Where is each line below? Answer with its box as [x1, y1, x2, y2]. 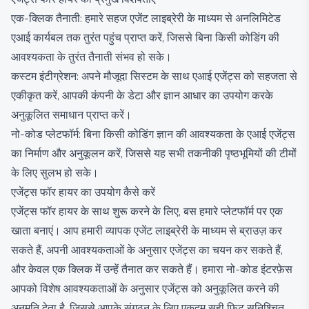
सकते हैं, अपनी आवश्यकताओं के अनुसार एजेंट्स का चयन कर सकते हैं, [11, 243, 283, 258]
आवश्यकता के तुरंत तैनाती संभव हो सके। [11, 50, 172, 65]
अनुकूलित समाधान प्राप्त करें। [11, 108, 132, 123]
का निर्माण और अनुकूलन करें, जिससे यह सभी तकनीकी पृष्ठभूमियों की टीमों [11, 146, 297, 161]
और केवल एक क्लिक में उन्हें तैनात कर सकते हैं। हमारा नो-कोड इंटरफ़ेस [11, 262, 292, 277]
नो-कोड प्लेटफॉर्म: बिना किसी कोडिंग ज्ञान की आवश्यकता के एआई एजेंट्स [11, 127, 295, 142]
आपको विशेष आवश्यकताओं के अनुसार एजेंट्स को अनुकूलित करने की [11, 281, 279, 297]
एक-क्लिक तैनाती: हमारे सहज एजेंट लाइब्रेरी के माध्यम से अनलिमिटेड [11, 11, 281, 26]
